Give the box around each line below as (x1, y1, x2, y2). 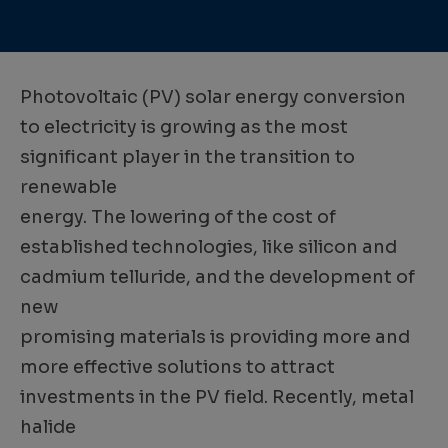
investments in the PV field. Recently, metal (20, 386, 414, 409)
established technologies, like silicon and (20, 236, 397, 259)
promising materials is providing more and (20, 326, 410, 349)
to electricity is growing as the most (20, 116, 348, 139)
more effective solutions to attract (20, 356, 335, 379)
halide (20, 416, 76, 439)
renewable (20, 176, 117, 199)
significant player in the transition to (20, 146, 355, 169)
